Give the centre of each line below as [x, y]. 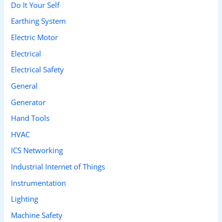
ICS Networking [37, 150]
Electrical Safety [38, 70]
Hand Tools [30, 118]
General [25, 85]
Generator [28, 102]
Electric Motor [35, 37]
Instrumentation [39, 183]
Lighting [25, 199]
